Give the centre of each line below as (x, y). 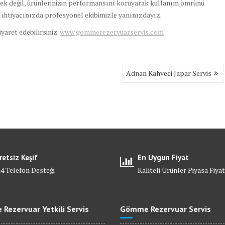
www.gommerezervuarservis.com (112, 32)
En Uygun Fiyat (163, 158)
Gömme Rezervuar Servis (165, 209)
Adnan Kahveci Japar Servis (169, 73)
